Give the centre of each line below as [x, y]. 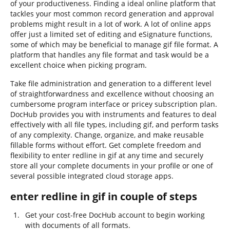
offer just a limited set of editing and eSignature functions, [111, 34]
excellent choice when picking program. [79, 65]
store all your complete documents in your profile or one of [112, 166]
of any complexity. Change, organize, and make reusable [107, 135]
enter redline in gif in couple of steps [104, 196]
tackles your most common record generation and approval [112, 14]
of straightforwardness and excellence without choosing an [112, 94]
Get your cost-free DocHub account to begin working [115, 215]
